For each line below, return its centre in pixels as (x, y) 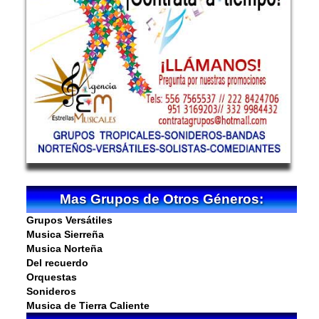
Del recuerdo (58, 262)
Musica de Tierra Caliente (88, 305)
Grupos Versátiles (70, 220)
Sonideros (52, 291)
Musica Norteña (65, 248)
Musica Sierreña (66, 234)
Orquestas (52, 277)
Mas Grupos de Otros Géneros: (162, 199)
